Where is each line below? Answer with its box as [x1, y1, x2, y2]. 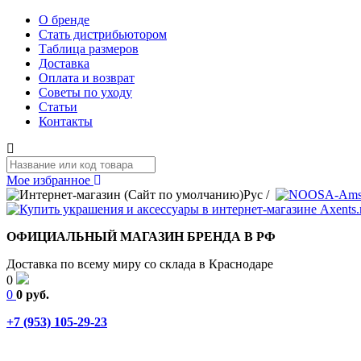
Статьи [39, 100, 77, 114]
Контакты [39, 114, 93, 128]
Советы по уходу [39, 85, 132, 99]
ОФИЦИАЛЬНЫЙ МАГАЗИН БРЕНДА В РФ [6, 230, 276, 243]
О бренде [39, 13, 89, 27]
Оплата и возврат [39, 71, 135, 85]
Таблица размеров [39, 42, 139, 56]
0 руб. [16, 288, 49, 301]
